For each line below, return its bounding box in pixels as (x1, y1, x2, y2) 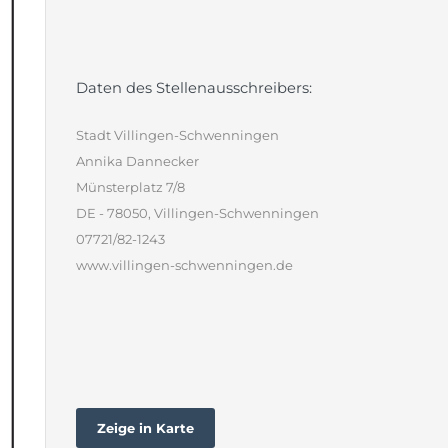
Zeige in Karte (97, 420, 194, 437)
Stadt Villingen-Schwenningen (76, 127, 279, 144)
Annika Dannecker (76, 153, 199, 170)
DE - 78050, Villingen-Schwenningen (76, 205, 319, 222)
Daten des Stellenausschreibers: (76, 79, 312, 98)
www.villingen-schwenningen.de (76, 257, 293, 274)
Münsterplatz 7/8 (76, 179, 185, 196)
